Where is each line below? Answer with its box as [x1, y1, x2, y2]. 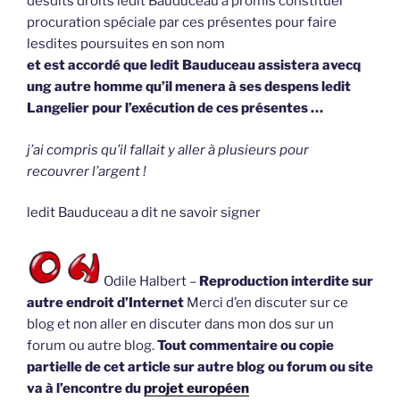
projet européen [144, 379, 249, 396]
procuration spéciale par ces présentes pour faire [27, 14, 337, 31]
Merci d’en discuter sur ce [187, 294, 348, 311]
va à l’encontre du [27, 379, 144, 396]
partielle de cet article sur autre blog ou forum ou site [27, 358, 373, 375]
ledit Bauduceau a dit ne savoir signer [27, 204, 261, 221]
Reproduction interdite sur [199, 272, 373, 289]
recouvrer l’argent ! [27, 162, 146, 179]
